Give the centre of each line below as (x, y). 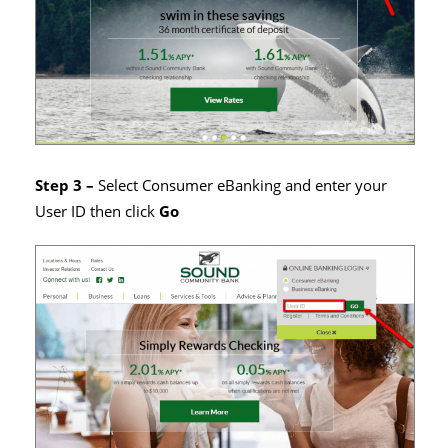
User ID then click (97, 211)
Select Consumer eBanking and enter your (242, 185)
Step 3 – (66, 185)
